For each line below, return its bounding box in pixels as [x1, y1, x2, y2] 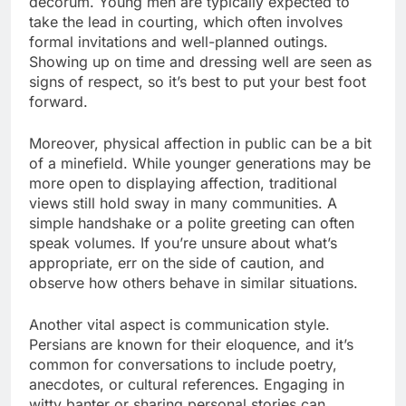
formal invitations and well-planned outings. [29, 33, 328, 52]
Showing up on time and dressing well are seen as [29, 53, 372, 72]
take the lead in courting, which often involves [29, 13, 343, 32]
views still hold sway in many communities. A [29, 194, 337, 213]
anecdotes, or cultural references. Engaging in [29, 375, 344, 394]
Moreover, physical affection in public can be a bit [29, 134, 372, 153]
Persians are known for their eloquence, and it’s [29, 335, 353, 354]
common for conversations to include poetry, [29, 355, 337, 374]
